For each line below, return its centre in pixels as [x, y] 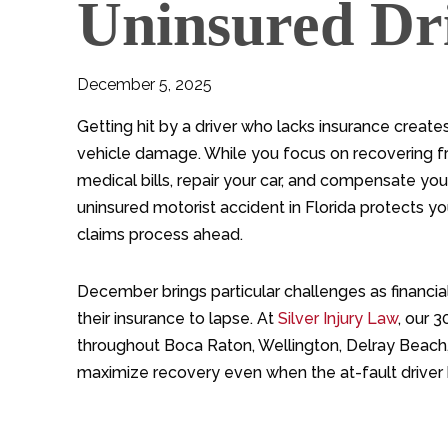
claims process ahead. [160, 235]
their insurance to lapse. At [177, 319]
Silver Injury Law [338, 319]
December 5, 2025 [144, 85]
